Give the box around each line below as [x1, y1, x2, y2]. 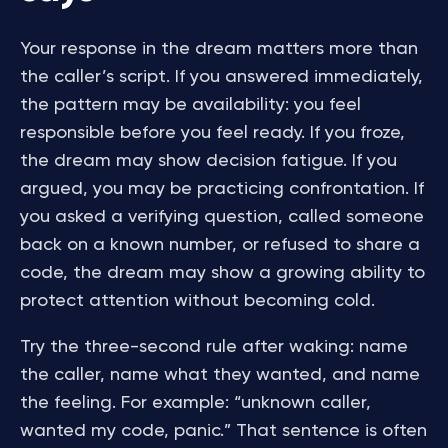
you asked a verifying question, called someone [20, 208, 424, 226]
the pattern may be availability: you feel [20, 96, 361, 114]
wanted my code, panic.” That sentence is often [20, 422, 427, 440]
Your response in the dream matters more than [20, 40, 418, 58]
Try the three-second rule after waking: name [20, 338, 408, 356]
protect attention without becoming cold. [20, 292, 375, 310]
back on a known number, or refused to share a [20, 236, 420, 254]
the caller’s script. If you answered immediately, [20, 68, 423, 86]
